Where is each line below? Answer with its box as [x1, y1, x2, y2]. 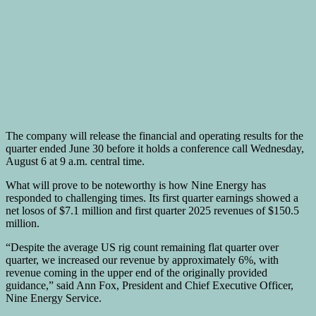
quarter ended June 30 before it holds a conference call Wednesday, [6, 142, 304, 154]
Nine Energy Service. [6, 291, 102, 304]
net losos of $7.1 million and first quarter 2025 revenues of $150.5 [6, 204, 299, 217]
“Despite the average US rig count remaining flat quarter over [6, 241, 279, 253]
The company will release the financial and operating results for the [6, 129, 303, 142]
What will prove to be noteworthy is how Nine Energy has [6, 178, 266, 191]
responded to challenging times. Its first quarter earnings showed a [6, 191, 298, 204]
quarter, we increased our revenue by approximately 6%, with [6, 253, 279, 266]
